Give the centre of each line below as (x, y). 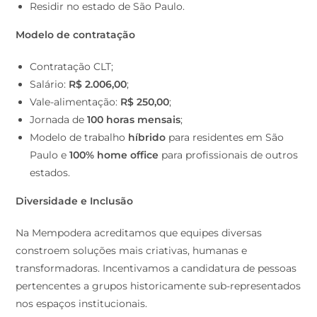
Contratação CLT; (72, 67)
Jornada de (59, 120)
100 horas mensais (134, 120)
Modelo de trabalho (79, 138)
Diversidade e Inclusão (75, 201)
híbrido (147, 138)
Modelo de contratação (76, 35)
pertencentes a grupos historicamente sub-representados (158, 286)
